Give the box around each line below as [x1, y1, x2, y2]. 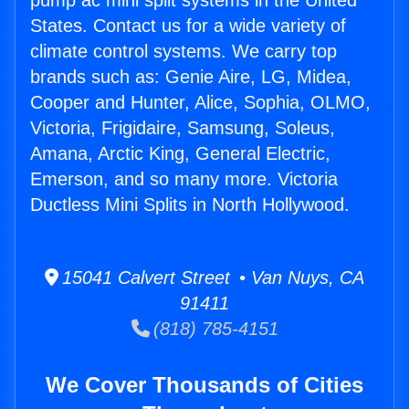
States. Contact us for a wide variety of [30, 16, 346, 37]
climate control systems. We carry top [30, 41, 337, 62]
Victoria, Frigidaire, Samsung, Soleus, [30, 118, 335, 139]
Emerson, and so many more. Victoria [30, 169, 338, 190]
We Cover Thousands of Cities [46, 372, 363, 398]
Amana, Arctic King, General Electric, [30, 143, 330, 164]
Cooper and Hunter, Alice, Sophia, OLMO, [30, 92, 371, 113]
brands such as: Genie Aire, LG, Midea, [30, 67, 351, 88]
